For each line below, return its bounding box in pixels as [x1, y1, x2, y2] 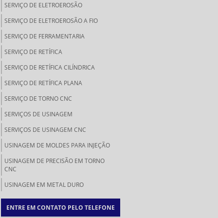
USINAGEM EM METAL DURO [4, 181, 84, 189]
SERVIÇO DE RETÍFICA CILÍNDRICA [4, 63, 95, 72]
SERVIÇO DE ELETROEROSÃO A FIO [4, 17, 98, 25]
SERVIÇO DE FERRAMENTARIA [4, 32, 85, 40]
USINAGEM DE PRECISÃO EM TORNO [4, 157, 105, 165]
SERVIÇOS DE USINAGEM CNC [4, 126, 86, 134]
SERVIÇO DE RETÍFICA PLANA [4, 79, 82, 87]
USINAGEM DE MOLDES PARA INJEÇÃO [4, 141, 110, 149]
